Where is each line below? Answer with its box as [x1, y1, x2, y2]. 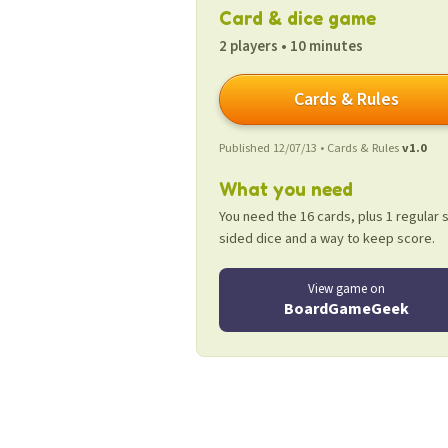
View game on [307, 280, 385, 298]
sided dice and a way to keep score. [219, 228, 435, 249]
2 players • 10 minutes [219, 36, 363, 57]
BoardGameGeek [283, 298, 409, 320]
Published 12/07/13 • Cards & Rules [219, 139, 402, 157]
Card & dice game [219, 6, 376, 29]
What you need [219, 177, 353, 200]
